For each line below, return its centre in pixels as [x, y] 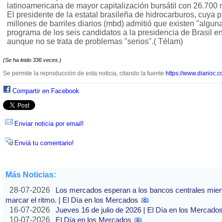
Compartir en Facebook [46, 91]
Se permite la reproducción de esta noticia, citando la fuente [84, 74]
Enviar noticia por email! [49, 124]
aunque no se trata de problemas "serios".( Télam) [95, 42]
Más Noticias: [31, 175]
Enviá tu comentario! [44, 143]
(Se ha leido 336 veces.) [32, 60]
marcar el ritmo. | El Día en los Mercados [72, 200]
